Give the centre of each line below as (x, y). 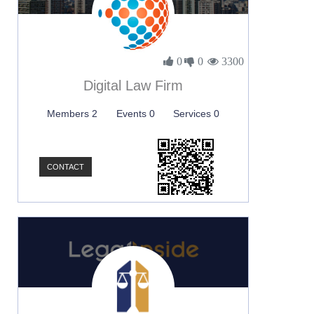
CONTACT (66, 167)
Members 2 (73, 114)
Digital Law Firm (133, 86)
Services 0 (196, 114)
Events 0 (135, 114)
